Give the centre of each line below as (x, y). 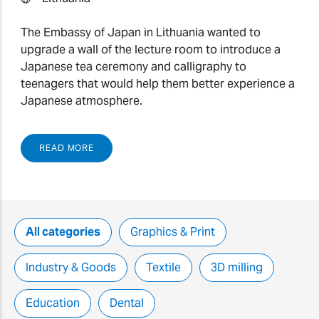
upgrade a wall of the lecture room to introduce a (151, 50)
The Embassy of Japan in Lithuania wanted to (141, 33)
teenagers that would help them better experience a (158, 84)
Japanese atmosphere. (82, 101)
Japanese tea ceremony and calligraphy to (134, 67)
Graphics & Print (173, 232)
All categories (63, 232)
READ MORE (67, 147)
